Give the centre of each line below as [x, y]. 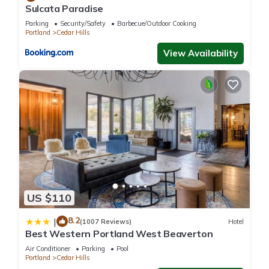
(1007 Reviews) [106, 221]
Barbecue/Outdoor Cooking [157, 23]
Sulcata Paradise [64, 8]
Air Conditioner [48, 249]
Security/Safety [83, 23]
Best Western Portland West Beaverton [119, 234]
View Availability [201, 53]
